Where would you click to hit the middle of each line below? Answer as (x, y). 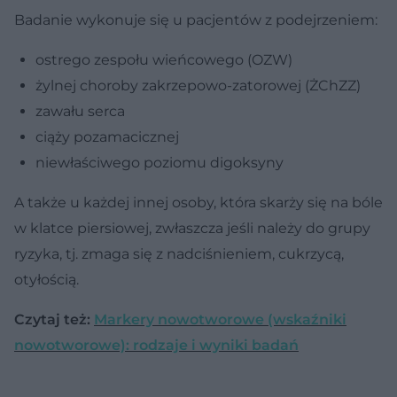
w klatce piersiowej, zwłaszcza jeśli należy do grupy (192, 228)
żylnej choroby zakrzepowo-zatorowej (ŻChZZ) (198, 85)
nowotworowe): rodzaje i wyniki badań (156, 345)
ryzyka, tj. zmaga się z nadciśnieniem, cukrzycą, (179, 253)
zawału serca (80, 111)
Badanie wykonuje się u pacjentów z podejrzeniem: (196, 19)
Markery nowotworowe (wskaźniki (220, 319)
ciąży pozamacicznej (107, 136)
